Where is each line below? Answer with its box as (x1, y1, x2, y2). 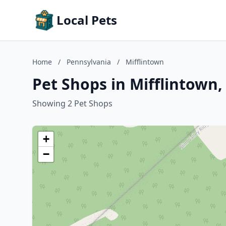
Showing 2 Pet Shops (32, 98, 112, 109)
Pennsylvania (67, 57, 111, 67)
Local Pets (56, 12, 117, 28)
